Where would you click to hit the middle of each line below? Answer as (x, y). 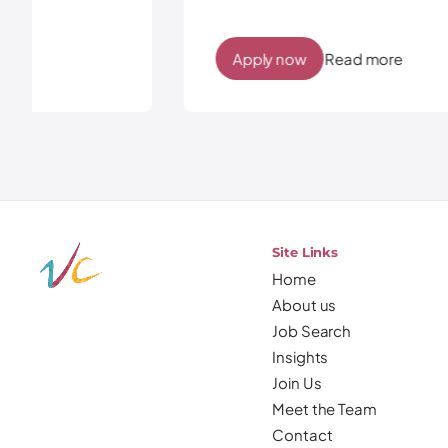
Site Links (305, 252)
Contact (302, 434)
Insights (300, 356)
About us (304, 304)
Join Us (297, 382)
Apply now (134, 58)
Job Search (312, 330)
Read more (228, 58)
